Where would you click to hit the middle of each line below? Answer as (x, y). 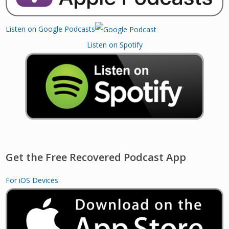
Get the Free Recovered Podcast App (96, 157)
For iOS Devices (32, 180)
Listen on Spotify (114, 44)
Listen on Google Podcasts (51, 29)
